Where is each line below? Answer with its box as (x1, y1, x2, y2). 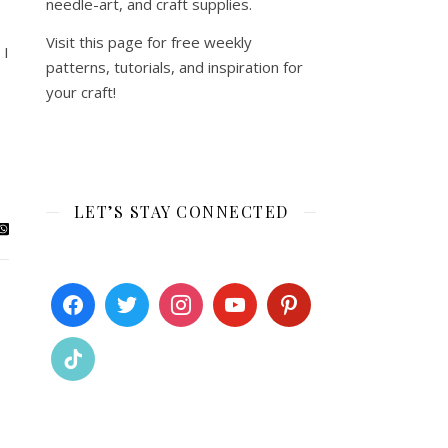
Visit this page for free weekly (46, 32, 252, 52)
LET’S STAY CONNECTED (73, 201, 289, 222)
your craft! (46, 82, 116, 102)
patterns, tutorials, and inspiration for (46, 57, 303, 77)
